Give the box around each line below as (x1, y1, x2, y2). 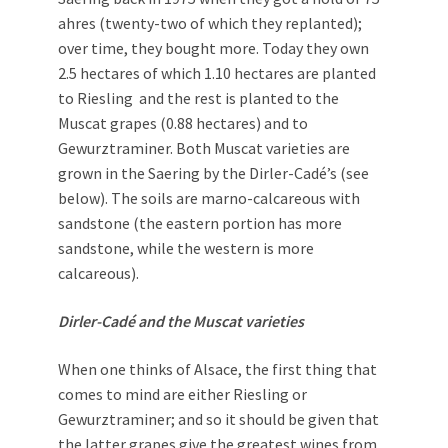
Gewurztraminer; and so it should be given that (58, 409, 379, 430)
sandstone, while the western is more (58, 238, 314, 259)
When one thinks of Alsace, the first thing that (58, 359, 377, 380)
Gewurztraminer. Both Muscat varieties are (58, 138, 350, 159)
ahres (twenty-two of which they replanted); (58, 13, 362, 34)
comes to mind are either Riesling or (58, 384, 307, 405)
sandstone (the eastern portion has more (58, 213, 342, 234)
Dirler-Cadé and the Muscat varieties (58, 311, 304, 332)
